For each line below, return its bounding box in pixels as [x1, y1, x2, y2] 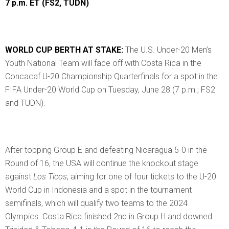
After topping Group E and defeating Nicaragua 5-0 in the [5, 145, 207, 155]
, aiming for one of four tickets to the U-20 [67, 171, 216, 181]
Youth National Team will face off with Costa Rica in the [5, 58, 201, 68]
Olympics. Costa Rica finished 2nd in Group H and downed [5, 211, 212, 221]
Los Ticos [33, 171, 67, 181]
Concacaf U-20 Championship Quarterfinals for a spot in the [5, 71, 218, 81]
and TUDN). [5, 98, 45, 108]
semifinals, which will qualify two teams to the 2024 [5, 198, 188, 208]
